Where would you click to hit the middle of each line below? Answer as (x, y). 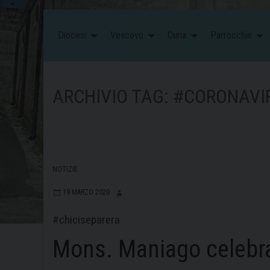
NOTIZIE (65, 170)
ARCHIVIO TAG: (113, 97)
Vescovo (127, 35)
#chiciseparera (86, 220)
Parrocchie (231, 35)
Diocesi (72, 35)
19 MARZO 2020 (86, 193)
